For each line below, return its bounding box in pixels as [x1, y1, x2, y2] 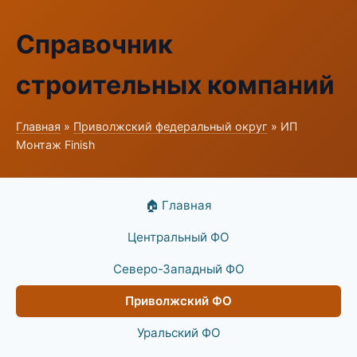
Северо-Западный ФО [112, 261, 245, 277]
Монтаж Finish [16, 138, 96, 151]
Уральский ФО [136, 325, 221, 340]
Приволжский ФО [125, 293, 232, 308]
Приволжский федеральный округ [73, 120, 268, 133]
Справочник [16, 29, 173, 60]
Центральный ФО [127, 229, 229, 245]
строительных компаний [16, 69, 335, 100]
